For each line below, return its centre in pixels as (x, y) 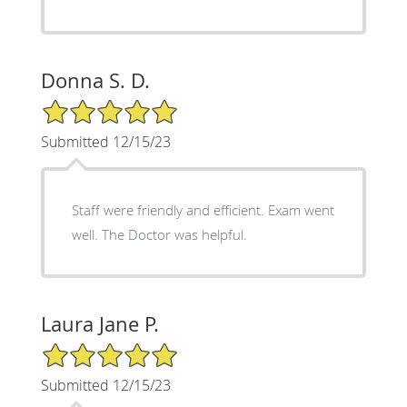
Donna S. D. (95, 80)
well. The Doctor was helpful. (174, 234)
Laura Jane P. (99, 323)
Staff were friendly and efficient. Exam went (203, 209)
